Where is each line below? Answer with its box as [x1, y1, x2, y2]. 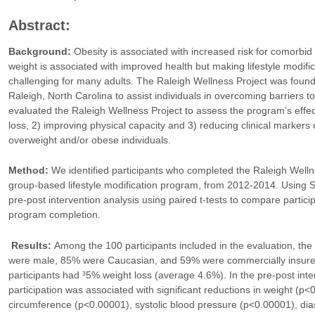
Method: [8, 165, 51, 176]
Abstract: [8, 17, 70, 33]
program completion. [8, 209, 101, 221]
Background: [8, 46, 74, 58]
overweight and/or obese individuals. [8, 134, 171, 146]
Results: [8, 239, 54, 251]
